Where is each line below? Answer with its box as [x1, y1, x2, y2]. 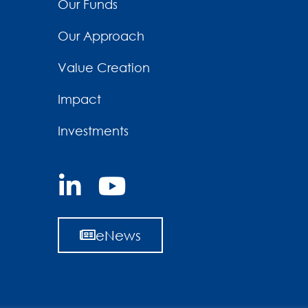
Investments [58, 123, 129, 139]
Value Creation [58, 60, 150, 76]
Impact [58, 91, 101, 107]
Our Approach [58, 28, 144, 44]
